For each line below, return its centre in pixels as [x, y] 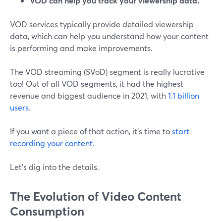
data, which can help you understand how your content [109, 36]
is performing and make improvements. [81, 48]
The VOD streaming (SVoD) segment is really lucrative [107, 72]
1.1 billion [184, 96]
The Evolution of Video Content [96, 196]
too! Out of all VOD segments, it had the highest [97, 84]
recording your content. [52, 143]
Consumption [47, 211]
